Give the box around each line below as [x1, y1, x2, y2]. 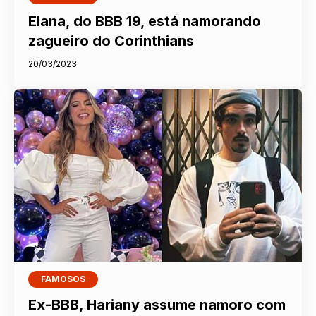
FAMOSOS [41, 273, 86, 284]
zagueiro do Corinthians [28, 32, 195, 50]
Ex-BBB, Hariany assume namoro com [28, 296, 286, 313]
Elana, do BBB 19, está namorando [28, 13, 262, 30]
